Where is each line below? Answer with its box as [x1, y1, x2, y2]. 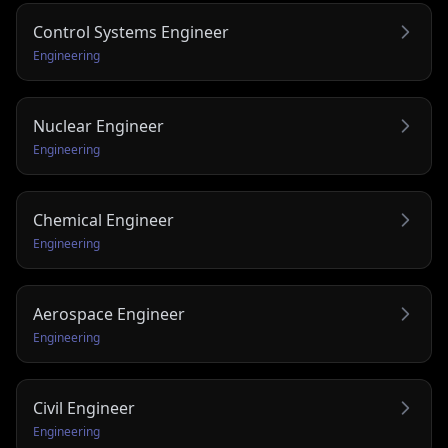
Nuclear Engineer [33, 115, 164, 137]
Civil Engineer [33, 397, 135, 419]
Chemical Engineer [33, 209, 174, 231]
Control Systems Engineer [33, 21, 229, 43]
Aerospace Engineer [33, 303, 185, 325]
